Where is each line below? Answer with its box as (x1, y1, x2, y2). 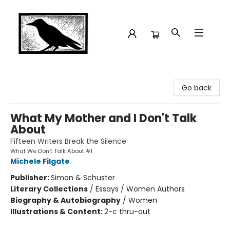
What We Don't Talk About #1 (10, 147, 92, 155)
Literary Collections (10, 184, 88, 194)
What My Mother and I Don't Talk (10, 110, 197, 126)
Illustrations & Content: (10, 206, 104, 217)
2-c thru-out (104, 206, 150, 217)
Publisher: (10, 172, 51, 183)
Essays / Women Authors (95, 184, 185, 194)
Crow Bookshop (8, 71, 63, 82)
